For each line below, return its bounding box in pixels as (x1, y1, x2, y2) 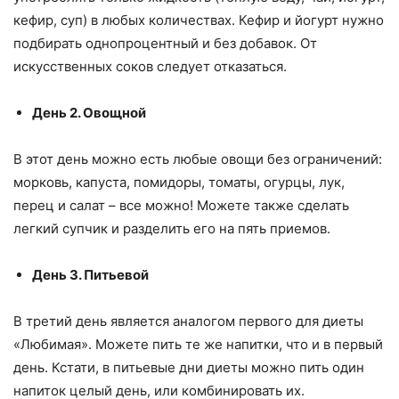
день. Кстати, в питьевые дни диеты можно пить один (13, 358, 364, 376)
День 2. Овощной (32, 103, 146, 121)
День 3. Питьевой (32, 265, 149, 283)
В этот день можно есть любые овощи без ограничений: (13, 150, 382, 167)
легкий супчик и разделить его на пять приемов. (13, 219, 330, 237)
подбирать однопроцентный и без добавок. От (13, 34, 317, 52)
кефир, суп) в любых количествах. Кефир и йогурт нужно (13, 11, 384, 28)
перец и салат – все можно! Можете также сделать (13, 196, 349, 214)
